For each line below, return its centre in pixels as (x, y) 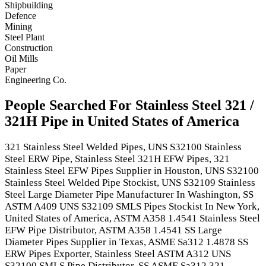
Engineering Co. (36, 80)
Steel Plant (25, 37)
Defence (20, 15)
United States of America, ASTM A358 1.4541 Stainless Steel (132, 218)
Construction (29, 47)
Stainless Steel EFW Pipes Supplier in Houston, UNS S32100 (132, 170)
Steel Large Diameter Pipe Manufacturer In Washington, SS (129, 194)
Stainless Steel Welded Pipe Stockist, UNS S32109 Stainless (130, 182)
